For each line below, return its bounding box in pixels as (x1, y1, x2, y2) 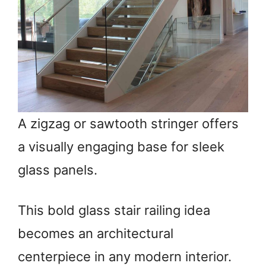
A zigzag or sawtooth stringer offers (18, 116, 239, 132)
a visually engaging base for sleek (18, 139, 224, 155)
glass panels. (18, 162, 97, 178)
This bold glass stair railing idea (18, 202, 210, 218)
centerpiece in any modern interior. (18, 248, 232, 264)
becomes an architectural (18, 225, 173, 241)
